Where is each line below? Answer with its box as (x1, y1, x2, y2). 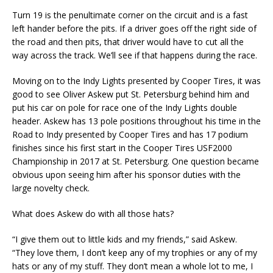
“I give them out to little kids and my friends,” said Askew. (12, 233, 237, 245)
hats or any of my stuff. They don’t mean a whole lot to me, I (12, 260, 253, 272)
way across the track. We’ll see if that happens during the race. (12, 49, 257, 61)
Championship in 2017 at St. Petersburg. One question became (12, 155, 259, 167)
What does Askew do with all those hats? (12, 207, 174, 219)
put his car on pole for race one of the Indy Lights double (12, 101, 237, 113)
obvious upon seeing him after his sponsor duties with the (12, 168, 241, 180)
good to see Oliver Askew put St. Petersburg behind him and (12, 88, 249, 100)
